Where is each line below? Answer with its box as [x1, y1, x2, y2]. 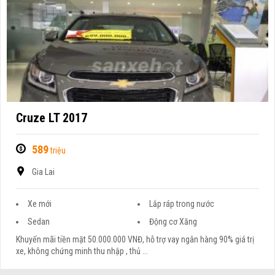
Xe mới [28, 199, 52, 209]
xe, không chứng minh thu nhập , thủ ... [16, 246, 149, 257]
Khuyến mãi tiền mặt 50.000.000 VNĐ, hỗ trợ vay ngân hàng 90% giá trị [16, 234, 255, 245]
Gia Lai [32, 167, 55, 177]
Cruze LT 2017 [16, 110, 88, 126]
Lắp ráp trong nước [149, 199, 214, 209]
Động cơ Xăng [149, 217, 197, 227]
